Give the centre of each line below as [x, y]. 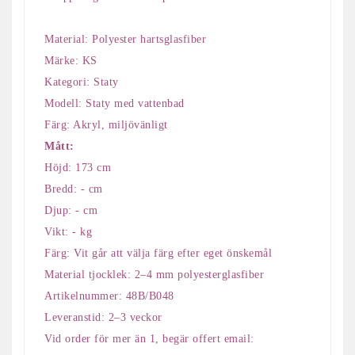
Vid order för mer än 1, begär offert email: [149, 338]
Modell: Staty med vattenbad [115, 103]
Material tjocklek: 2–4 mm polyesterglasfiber [154, 274]
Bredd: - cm [74, 189]
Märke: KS [71, 60]
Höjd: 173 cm [78, 167]
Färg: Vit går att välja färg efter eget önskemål [158, 253]
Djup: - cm [71, 210]
